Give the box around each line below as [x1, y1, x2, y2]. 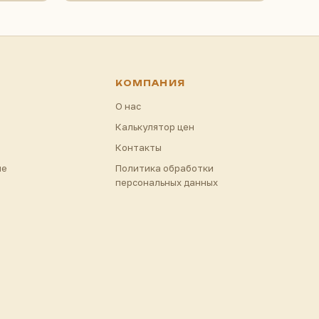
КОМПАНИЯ [115, 78, 185, 88]
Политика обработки [115, 162, 214, 174]
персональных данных [115, 176, 219, 188]
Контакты [115, 141, 162, 153]
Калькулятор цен [115, 120, 195, 132]
